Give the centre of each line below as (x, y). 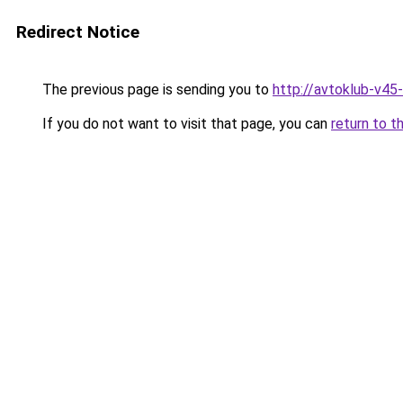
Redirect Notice (78, 32)
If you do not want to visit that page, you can (185, 124)
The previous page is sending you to (156, 90)
